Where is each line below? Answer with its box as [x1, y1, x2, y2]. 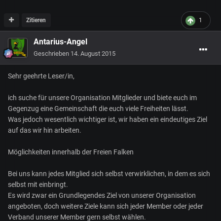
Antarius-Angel [34, 37, 87, 47]
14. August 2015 [71, 50, 115, 58]
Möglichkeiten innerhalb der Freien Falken [8, 148, 134, 156]
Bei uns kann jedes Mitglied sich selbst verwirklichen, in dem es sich [8, 170, 210, 178]
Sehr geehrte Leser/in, [8, 72, 74, 80]
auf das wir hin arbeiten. [8, 126, 81, 135]
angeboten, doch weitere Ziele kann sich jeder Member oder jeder [8, 202, 203, 211]
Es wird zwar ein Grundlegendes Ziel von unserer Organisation [8, 191, 196, 200]
